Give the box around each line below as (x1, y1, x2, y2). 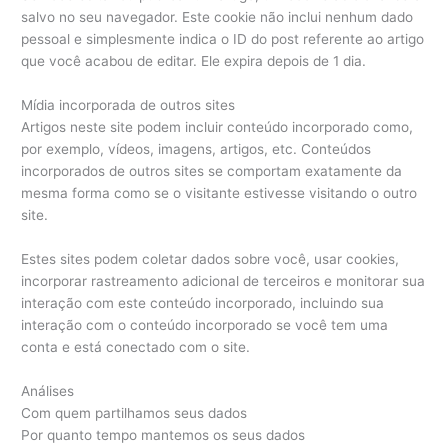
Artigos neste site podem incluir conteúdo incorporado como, (21, 118, 414, 135)
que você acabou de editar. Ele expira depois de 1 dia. (21, 53, 367, 70)
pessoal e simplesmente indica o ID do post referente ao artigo (21, 31, 425, 48)
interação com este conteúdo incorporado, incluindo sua (21, 294, 385, 311)
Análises (21, 382, 75, 399)
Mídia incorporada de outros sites (21, 96, 236, 113)
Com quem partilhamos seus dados (21, 404, 248, 421)
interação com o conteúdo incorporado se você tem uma (21, 316, 389, 333)
